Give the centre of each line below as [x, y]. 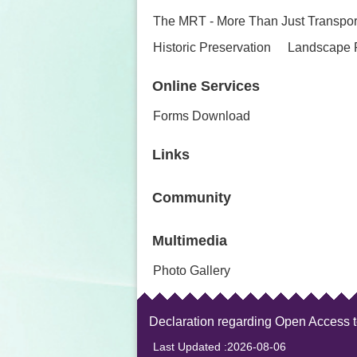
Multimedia [190, 241]
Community [192, 198]
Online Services [206, 86]
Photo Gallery [192, 271]
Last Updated [187, 347]
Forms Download [202, 116]
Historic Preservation [212, 48]
